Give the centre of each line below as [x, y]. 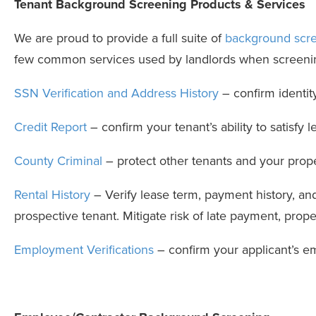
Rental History [52, 195]
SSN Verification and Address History [116, 93]
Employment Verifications [84, 250]
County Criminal [58, 161]
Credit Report [50, 127]
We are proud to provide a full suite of [120, 38]
